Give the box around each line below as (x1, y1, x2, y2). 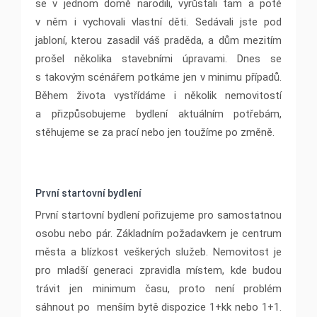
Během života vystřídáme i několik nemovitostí (35, 89, 282, 103)
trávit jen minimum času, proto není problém (35, 282, 282, 296)
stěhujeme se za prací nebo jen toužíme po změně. (35, 126, 275, 139)
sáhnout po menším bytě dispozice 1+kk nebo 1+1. (35, 301, 282, 314)
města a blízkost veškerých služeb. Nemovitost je (35, 246, 282, 259)
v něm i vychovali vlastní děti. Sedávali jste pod (35, 16, 282, 29)
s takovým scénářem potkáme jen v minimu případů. (35, 71, 282, 84)
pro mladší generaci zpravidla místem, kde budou (35, 264, 282, 277)
